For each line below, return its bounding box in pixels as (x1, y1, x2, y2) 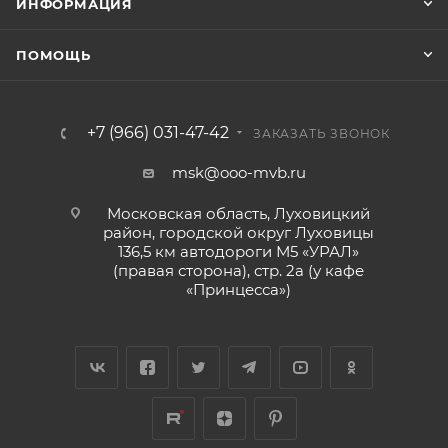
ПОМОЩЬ (16, 47, 91, 63)
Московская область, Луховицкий (107, 204, 370, 223)
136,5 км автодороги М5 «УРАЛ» (118, 242, 359, 261)
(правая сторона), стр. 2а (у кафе (113, 261, 364, 280)
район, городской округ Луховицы (103, 223, 374, 242)
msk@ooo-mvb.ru (171, 163, 306, 182)
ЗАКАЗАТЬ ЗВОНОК (253, 126, 390, 141)
